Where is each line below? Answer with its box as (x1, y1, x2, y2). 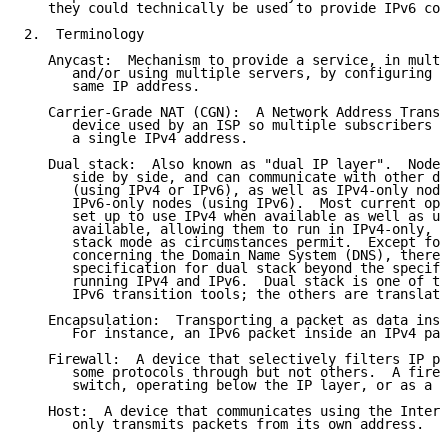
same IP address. (24, 78, 200, 95)
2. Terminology (24, 26, 144, 43)
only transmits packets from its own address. (24, 416, 424, 433)
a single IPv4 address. (24, 130, 248, 147)
